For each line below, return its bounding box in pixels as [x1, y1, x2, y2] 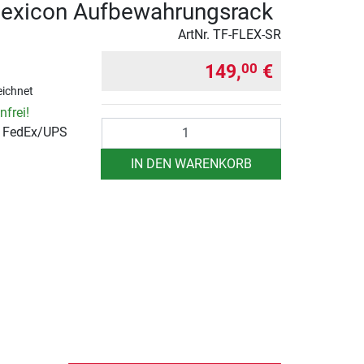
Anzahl [101, 118, 141, 134]
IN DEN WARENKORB [130, 155, 252, 171]
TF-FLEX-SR [213, 26, 281, 42]
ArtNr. [178, 26, 213, 42]
